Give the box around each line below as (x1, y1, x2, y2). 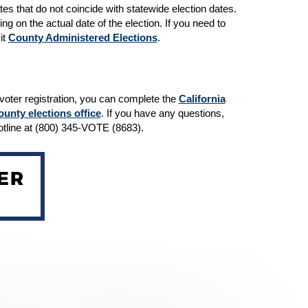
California (178, 92, 225, 104)
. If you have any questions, (100, 107, 224, 119)
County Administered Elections (8, 31, 157, 43)
